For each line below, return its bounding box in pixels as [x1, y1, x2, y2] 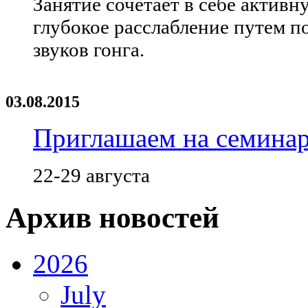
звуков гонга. [33, 38, 144, 61]
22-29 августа [33, 164, 150, 187]
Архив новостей [5, 201, 219, 234]
